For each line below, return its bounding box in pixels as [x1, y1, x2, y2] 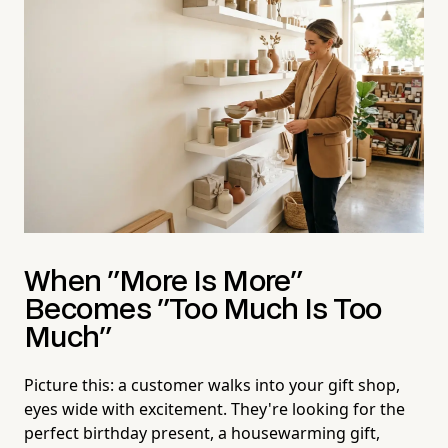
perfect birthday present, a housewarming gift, [24, 421, 380, 444]
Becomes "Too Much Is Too [24, 296, 382, 324]
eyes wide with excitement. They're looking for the [24, 397, 405, 420]
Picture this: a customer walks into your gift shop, [24, 373, 400, 396]
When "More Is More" [24, 268, 303, 296]
